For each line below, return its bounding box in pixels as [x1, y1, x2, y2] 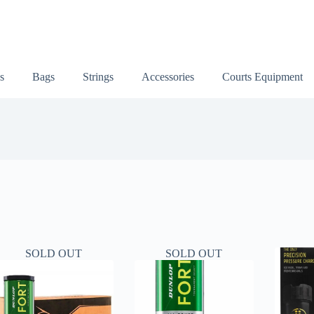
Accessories [141, 71, 194, 83]
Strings [82, 71, 114, 83]
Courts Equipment [221, 71, 303, 83]
